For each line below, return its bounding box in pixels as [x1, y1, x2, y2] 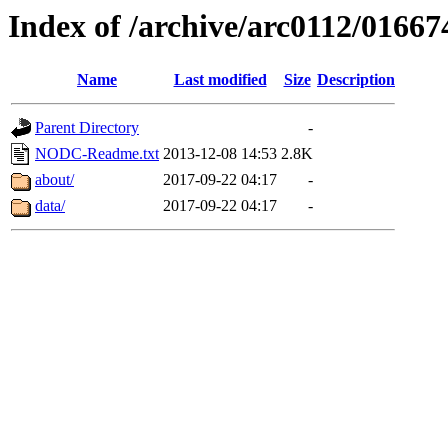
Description [317, 71, 395, 89]
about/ [35, 171, 74, 189]
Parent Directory [35, 119, 139, 137]
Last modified [173, 71, 267, 89]
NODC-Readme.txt [35, 145, 159, 163]
